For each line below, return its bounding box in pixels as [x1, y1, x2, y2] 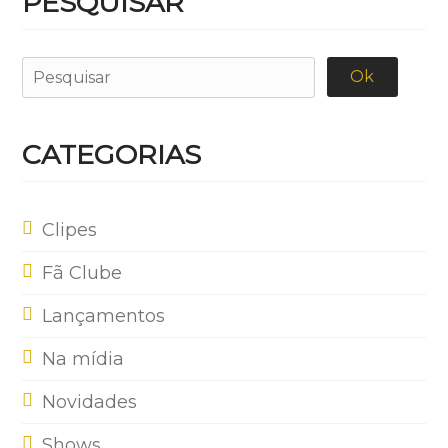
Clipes [42, 218, 98, 241]
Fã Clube [42, 261, 123, 284]
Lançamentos [42, 304, 166, 327]
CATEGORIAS [22, 137, 202, 171]
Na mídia [42, 347, 125, 370]
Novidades [42, 390, 138, 413]
